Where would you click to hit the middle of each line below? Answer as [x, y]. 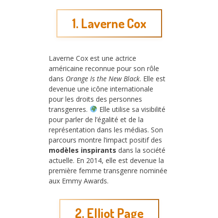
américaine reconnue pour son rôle [104, 68]
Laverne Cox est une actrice [92, 58]
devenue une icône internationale [101, 89]
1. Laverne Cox [109, 23]
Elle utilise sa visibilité [131, 109]
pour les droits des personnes [95, 99]
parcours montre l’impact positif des [105, 140]
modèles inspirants [82, 150]
